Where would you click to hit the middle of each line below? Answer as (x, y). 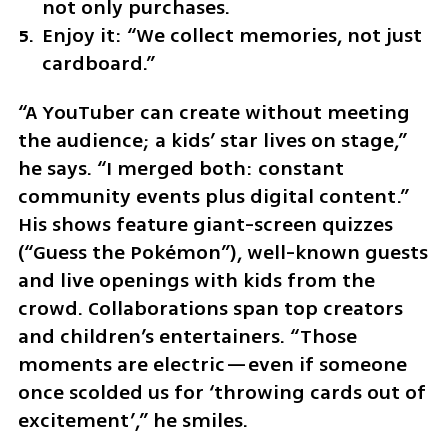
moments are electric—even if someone (212, 365)
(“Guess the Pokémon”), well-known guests (222, 253)
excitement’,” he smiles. (132, 421)
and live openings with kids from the (196, 281)
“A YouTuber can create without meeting (213, 113)
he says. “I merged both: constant (180, 169)
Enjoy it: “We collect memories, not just (232, 36)
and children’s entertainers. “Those (187, 337)
